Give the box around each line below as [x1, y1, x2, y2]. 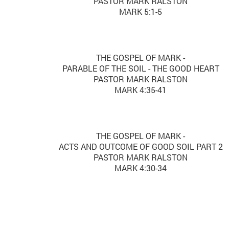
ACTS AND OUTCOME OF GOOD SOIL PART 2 [58, 141, 223, 152]
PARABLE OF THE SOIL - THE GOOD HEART [62, 62, 219, 74]
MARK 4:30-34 [114, 162, 167, 173]
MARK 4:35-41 [114, 84, 167, 95]
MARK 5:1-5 [119, 6, 162, 17]
